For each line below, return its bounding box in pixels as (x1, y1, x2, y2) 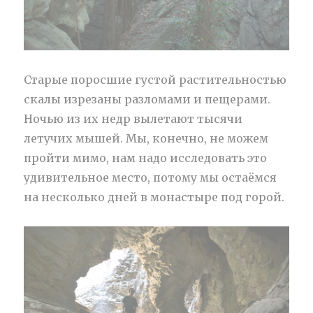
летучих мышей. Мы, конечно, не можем (24, 131, 269, 145)
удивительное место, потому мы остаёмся (24, 170, 277, 184)
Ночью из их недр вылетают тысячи (24, 111, 243, 126)
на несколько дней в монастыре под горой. (24, 189, 285, 204)
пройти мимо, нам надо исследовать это (24, 150, 268, 165)
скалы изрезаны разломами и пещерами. (24, 92, 271, 106)
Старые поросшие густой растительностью (24, 72, 287, 87)
